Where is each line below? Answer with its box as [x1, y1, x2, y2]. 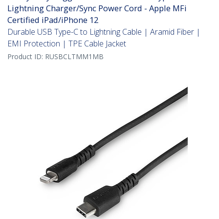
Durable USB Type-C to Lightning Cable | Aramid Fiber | [7, 26, 200, 38]
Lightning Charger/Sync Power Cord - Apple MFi [7, 2, 187, 14]
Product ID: [7, 52, 45, 62]
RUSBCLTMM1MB [45, 52, 104, 62]
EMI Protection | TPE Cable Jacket [7, 38, 126, 49]
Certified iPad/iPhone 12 [7, 14, 98, 26]
